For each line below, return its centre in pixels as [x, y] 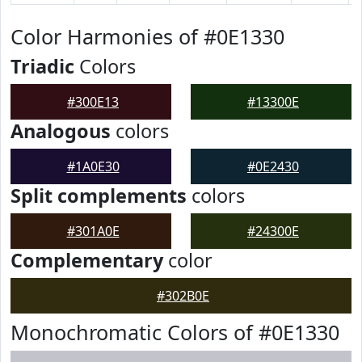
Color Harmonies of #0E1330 [147, 36]
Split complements [99, 196]
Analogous [61, 131]
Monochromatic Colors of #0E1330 [175, 332]
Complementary [87, 260]
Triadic [42, 66]
